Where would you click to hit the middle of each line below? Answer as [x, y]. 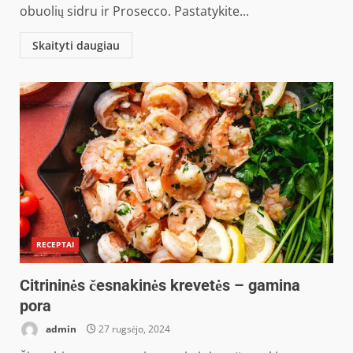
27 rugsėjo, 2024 [133, 329]
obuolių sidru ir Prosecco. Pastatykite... [134, 11]
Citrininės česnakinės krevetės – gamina [160, 285]
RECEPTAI [55, 244]
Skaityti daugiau [76, 45]
